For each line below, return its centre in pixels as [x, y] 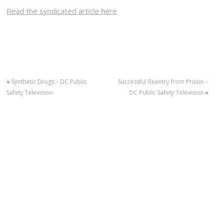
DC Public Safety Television [166, 92]
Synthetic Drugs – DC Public [49, 81]
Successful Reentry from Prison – [163, 81]
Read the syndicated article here [62, 11]
